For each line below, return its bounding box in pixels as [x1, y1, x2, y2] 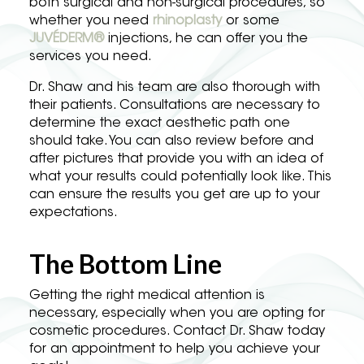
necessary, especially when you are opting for [29, 307, 325, 320]
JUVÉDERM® [29, 32, 104, 45]
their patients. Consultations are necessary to [29, 99, 320, 112]
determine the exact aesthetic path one [29, 117, 290, 130]
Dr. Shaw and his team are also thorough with [29, 81, 320, 94]
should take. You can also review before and [29, 135, 314, 148]
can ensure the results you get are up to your [29, 188, 320, 201]
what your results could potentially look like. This [29, 171, 331, 184]
